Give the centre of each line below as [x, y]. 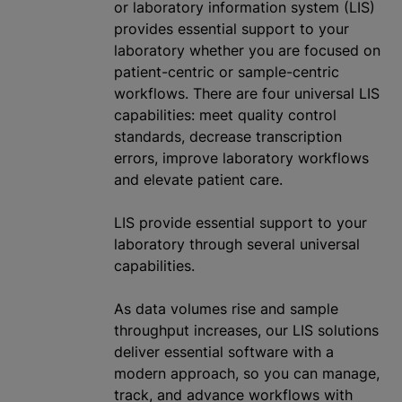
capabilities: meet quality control [225, 115]
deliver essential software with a [224, 352]
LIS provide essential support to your [240, 223]
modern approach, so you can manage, [247, 374]
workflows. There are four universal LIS [247, 94]
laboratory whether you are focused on [247, 51]
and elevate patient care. [198, 180]
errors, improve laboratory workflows [241, 158]
